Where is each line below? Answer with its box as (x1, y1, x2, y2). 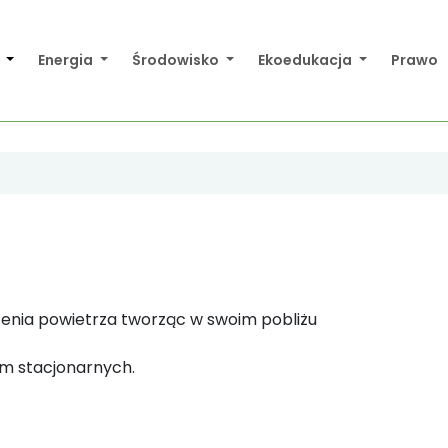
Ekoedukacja (258, 50, 356, 70)
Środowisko (132, 50, 223, 70)
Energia (38, 50, 97, 70)
